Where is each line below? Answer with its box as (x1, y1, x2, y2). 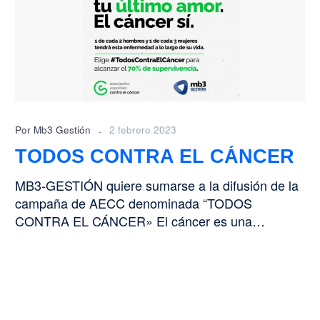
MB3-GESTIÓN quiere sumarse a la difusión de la (15, 176, 299, 195)
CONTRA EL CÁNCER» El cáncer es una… (15, 211, 265, 231)
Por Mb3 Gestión (15, 123, 91, 137)
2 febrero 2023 (109, 123, 176, 137)
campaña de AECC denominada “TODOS (15, 194, 252, 213)
